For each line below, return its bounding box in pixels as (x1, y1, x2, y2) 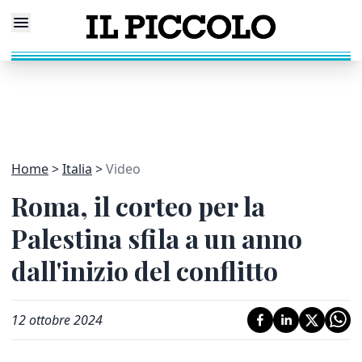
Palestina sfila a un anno (11, 221, 302, 255)
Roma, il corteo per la (11, 188, 265, 223)
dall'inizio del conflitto (11, 253, 278, 288)
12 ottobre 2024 (11, 311, 103, 329)
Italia (62, 160, 92, 178)
